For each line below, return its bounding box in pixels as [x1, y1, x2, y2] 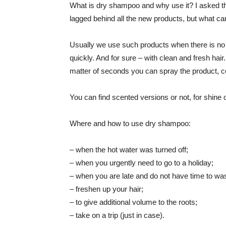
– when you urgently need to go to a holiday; [70, 158, 213, 167]
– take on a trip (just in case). [70, 211, 164, 219]
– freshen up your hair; [70, 185, 143, 193]
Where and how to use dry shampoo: [70, 119, 191, 128]
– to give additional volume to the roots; [70, 198, 197, 206]
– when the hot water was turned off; [70, 145, 188, 154]
